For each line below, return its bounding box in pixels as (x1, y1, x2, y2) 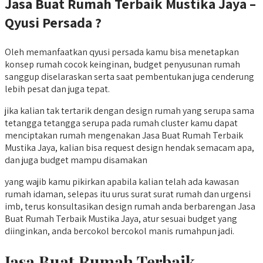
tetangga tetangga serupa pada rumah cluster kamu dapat (5, 116, 238, 129)
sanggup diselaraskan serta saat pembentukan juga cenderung (5, 70, 254, 83)
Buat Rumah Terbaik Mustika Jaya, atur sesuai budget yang (5, 212, 237, 225)
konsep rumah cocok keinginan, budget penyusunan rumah (5, 58, 240, 70)
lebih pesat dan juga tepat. (5, 82, 110, 95)
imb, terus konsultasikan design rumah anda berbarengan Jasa (5, 200, 255, 213)
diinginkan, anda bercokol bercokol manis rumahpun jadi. (5, 224, 234, 237)
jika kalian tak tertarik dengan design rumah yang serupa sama (5, 104, 254, 117)
